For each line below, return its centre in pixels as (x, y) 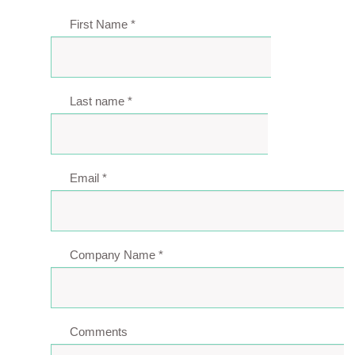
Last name (99, 101)
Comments (99, 332)
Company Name (115, 255)
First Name (101, 24)
